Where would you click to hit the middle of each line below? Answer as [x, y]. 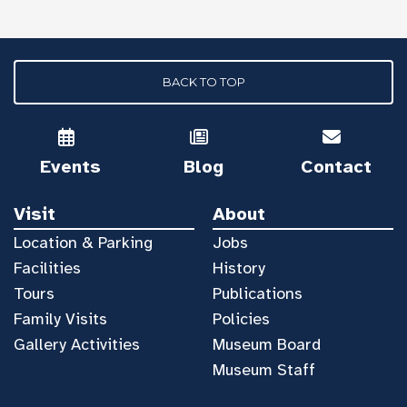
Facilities [47, 268]
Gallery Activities [77, 345]
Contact [336, 166]
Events [71, 166]
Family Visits [60, 319]
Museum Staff [264, 370]
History [239, 268]
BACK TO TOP [203, 81]
